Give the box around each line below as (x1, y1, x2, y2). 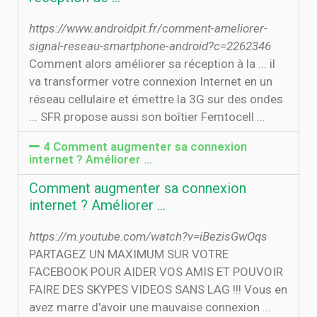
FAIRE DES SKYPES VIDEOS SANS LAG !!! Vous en (29, 282, 287, 296)
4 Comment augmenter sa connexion (43, 139, 248, 154)
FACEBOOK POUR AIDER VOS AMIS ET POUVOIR (29, 265, 283, 279)
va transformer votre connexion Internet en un (29, 74, 272, 88)
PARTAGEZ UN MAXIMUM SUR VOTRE (29, 247, 229, 261)
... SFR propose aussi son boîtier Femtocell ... (29, 110, 265, 124)
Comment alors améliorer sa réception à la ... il (29, 57, 275, 71)
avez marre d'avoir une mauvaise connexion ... (29, 300, 271, 314)
